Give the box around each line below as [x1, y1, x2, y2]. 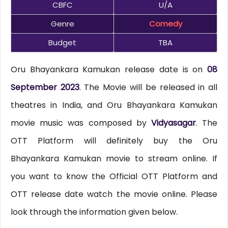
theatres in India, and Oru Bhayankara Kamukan [10, 99, 218, 111]
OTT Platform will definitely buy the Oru [10, 135, 218, 147]
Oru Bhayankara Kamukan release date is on [10, 64, 208, 76]
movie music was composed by [10, 117, 151, 129]
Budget [48, 37, 76, 48]
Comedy [149, 18, 182, 30]
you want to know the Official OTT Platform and [10, 170, 218, 183]
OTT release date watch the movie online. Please [10, 188, 218, 201]
